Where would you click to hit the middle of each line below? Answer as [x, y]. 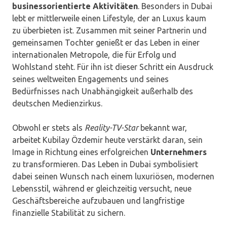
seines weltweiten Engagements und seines [90, 79]
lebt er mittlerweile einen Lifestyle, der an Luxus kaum [109, 18]
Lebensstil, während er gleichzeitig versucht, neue [102, 189]
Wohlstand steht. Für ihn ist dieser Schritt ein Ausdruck [113, 67]
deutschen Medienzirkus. [57, 104]
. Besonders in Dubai [175, 6]
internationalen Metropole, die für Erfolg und [94, 55]
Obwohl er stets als [48, 128]
